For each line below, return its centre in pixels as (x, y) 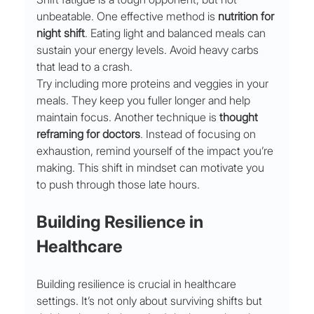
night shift (61, 33)
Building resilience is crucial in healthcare (138, 284)
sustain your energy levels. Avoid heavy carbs (149, 50)
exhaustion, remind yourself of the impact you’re (157, 151)
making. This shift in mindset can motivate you (152, 168)
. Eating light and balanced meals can (177, 33)
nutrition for (248, 16)
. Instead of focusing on (200, 134)
